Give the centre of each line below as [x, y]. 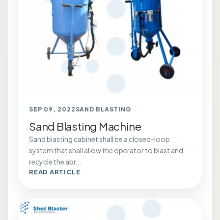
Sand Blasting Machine [85, 126]
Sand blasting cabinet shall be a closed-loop [99, 139]
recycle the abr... [55, 161]
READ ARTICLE [55, 172]
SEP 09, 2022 [52, 109]
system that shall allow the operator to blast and [106, 150]
